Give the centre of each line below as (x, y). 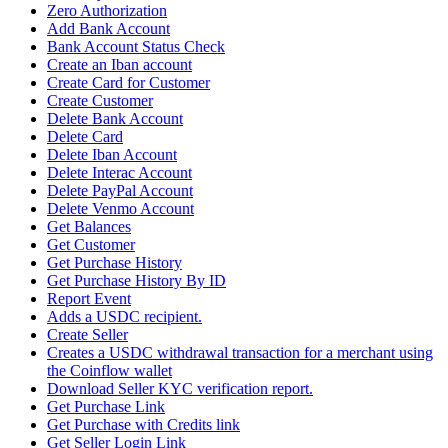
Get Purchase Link (106, 407)
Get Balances (89, 227)
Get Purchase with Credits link (143, 425)
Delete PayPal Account (120, 191)
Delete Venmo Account (120, 209)
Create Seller (87, 335)
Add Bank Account (108, 29)
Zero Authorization (107, 11)
